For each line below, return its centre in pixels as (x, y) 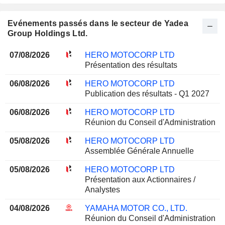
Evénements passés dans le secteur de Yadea (98, 23)
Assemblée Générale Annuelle (139, 151)
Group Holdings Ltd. (48, 33)
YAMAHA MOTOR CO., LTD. (136, 208)
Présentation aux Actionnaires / (140, 179)
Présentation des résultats (131, 65)
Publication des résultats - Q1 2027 (147, 93)
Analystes (102, 189)
